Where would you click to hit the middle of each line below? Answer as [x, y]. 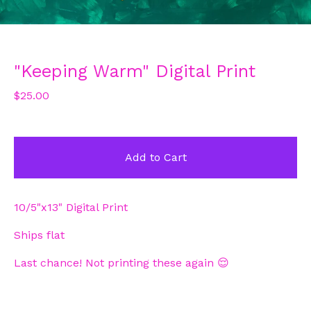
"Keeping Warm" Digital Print [135, 72]
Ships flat [39, 235]
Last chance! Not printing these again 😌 [121, 263]
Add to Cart [155, 158]
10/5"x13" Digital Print [71, 208]
